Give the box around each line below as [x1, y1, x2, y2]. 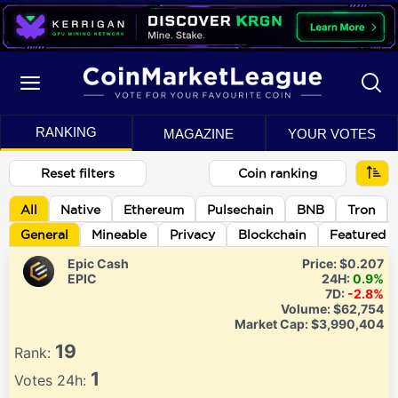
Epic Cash [68, 256, 130, 272]
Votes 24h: [14, 371, 92, 390]
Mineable [92, 227, 147, 243]
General [20, 227, 68, 243]
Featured [330, 227, 386, 243]
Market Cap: [234, 316, 311, 332]
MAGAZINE [163, 125, 235, 141]
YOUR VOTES [287, 125, 376, 141]
